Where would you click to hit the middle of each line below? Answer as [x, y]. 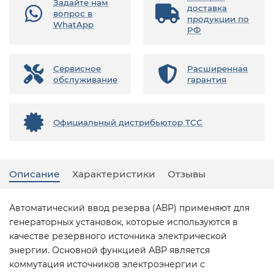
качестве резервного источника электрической [118, 236]
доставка [207, 8]
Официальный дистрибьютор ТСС [128, 122]
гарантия [207, 79]
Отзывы [187, 174]
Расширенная [217, 68]
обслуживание [85, 79]
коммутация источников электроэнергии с [107, 264]
